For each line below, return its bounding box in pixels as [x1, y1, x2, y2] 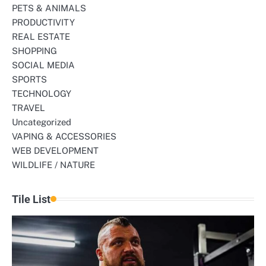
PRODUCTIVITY [12, 17, 75, 27]
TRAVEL [12, 102, 45, 113]
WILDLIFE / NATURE [12, 159, 95, 170]
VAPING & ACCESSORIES [12, 131, 116, 141]
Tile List [12, 192, 50, 205]
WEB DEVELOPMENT [12, 145, 99, 156]
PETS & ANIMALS [12, 2, 86, 13]
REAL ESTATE [12, 31, 70, 42]
